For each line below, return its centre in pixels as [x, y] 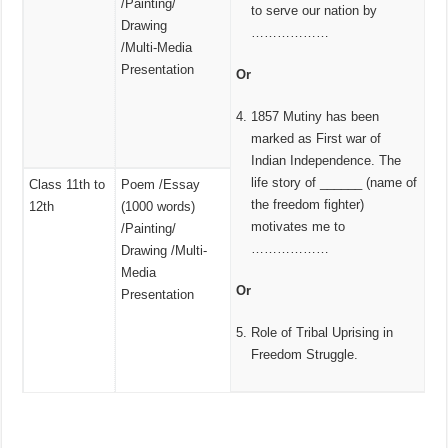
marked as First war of [316, 138]
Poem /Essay [161, 184]
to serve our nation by [314, 10]
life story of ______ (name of [334, 182]
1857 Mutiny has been [315, 116]
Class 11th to [67, 184]
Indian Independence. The [326, 160]
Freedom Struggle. [305, 354]
